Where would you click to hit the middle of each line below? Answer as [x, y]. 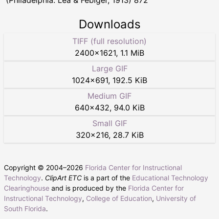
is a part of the [107, 178]
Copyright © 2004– [35, 168]
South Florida [25, 209]
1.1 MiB [132, 53]
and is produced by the [89, 188]
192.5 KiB [130, 80]
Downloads [109, 24]
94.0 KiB [129, 108]
